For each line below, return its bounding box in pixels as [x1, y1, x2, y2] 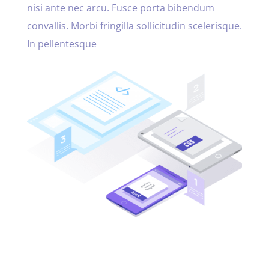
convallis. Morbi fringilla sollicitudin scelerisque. [26, 19, 242, 33]
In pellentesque [26, 37, 97, 51]
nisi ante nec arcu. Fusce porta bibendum [26, 1, 214, 15]
